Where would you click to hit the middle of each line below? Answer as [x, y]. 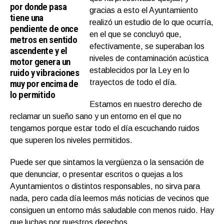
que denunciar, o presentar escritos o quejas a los [96, 174]
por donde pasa [38, 7]
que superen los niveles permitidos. [71, 140]
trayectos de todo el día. [133, 82]
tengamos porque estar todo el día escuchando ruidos [105, 128]
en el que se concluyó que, [136, 34]
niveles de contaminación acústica [149, 58]
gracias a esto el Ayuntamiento [144, 10]
